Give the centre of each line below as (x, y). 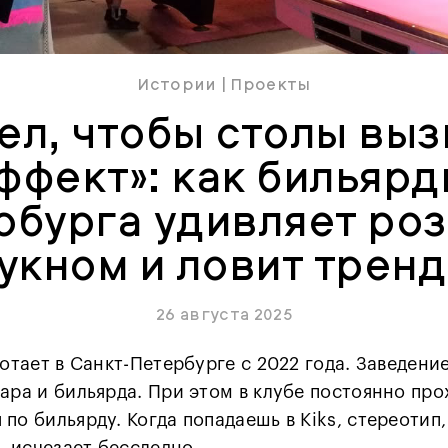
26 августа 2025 (224, 315)
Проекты (270, 85)
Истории (177, 85)
